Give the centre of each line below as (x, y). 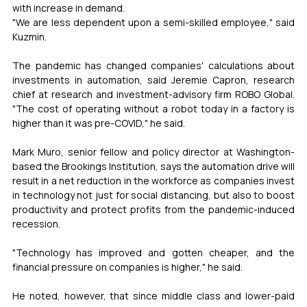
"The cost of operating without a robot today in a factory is (153, 108)
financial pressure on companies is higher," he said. (127, 267)
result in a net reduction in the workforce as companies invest (153, 180)
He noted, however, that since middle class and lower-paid (153, 295)
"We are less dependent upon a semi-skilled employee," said (153, 22)
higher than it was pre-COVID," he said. (99, 123)
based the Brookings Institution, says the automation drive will (153, 166)
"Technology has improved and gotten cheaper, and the (153, 252)
